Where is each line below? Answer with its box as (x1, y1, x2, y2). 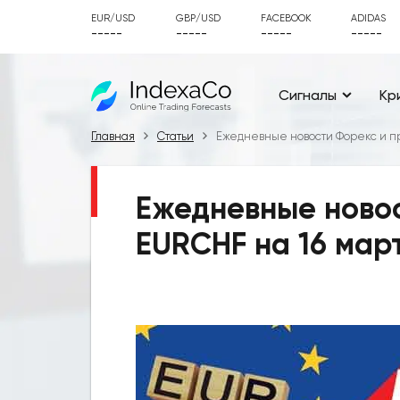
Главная (91, 129, 135, 144)
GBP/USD (176, 12, 221, 24)
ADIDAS (351, 12, 386, 24)
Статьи (157, 129, 194, 144)
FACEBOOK (261, 12, 312, 24)
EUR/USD (91, 12, 135, 24)
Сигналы (279, 86, 337, 104)
